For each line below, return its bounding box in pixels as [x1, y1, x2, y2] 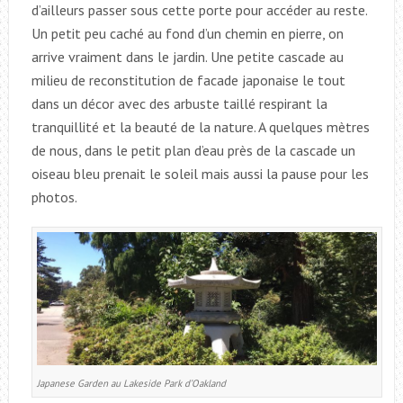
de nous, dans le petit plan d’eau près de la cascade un [31, 140, 355, 159]
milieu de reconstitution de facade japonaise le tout [31, 70, 345, 89]
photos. [31, 187, 77, 206]
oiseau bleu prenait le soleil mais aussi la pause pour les [31, 164, 369, 183]
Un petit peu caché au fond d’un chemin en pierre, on [31, 23, 344, 42]
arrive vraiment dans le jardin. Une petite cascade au [31, 47, 344, 66]
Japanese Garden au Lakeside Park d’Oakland [36, 376, 226, 390]
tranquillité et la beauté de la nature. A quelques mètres [31, 117, 370, 136]
